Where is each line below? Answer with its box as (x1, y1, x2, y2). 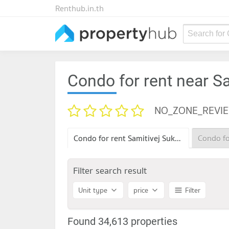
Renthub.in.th (55, 2, 104, 15)
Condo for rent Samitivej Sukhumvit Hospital (175, 131, 181, 145)
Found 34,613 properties (67, 215, 177, 227)
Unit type (78, 184, 107, 196)
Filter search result (73, 163, 147, 178)
